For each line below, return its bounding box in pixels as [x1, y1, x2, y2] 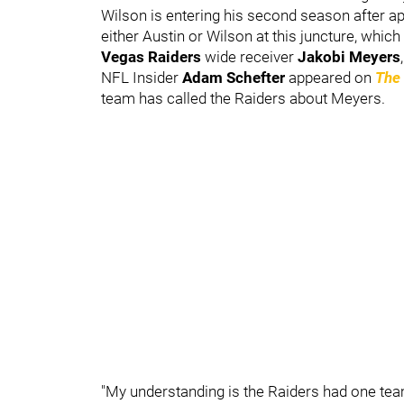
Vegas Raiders [101, 47, 205, 66]
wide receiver [205, 47, 298, 66]
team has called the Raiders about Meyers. [101, 88, 385, 107]
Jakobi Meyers [298, 47, 400, 66]
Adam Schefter [182, 68, 289, 87]
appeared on [289, 68, 375, 87]
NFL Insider [101, 68, 182, 87]
